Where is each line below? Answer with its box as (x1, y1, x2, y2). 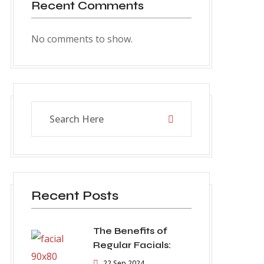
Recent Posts (31, 188, 118, 204)
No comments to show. (31, 32, 133, 45)
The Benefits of (93, 225, 167, 237)
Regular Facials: (93, 239, 171, 251)
